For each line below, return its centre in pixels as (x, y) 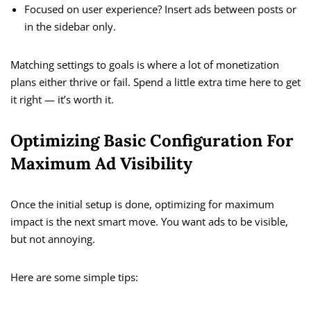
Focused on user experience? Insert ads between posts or (160, 9)
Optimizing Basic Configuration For (152, 141)
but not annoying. (53, 239)
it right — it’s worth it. (62, 100)
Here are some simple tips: (74, 277)
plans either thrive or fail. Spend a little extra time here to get (155, 82)
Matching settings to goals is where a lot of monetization (145, 65)
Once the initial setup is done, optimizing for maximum (142, 204)
